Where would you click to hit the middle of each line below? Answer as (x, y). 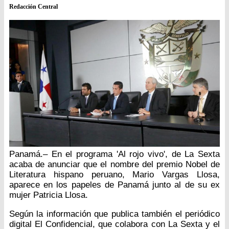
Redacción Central (33, 7)
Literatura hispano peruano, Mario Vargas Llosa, (114, 174)
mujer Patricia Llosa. (49, 195)
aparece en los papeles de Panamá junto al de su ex (114, 185)
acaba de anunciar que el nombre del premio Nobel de (114, 164)
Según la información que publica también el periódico (114, 214)
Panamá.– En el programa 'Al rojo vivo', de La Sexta (114, 154)
